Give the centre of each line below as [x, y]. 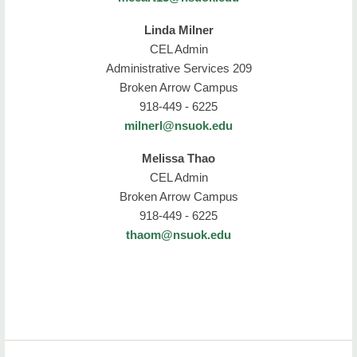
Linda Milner [178, 30]
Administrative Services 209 [178, 69]
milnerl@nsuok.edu [178, 126]
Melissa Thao [178, 159]
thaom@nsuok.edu [178, 235]
